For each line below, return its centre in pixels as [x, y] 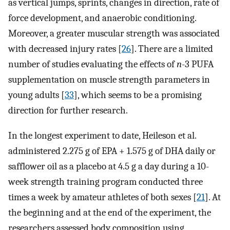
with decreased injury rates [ [65, 49]
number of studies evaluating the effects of [92, 64]
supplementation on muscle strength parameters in [109, 80]
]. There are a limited [172, 49]
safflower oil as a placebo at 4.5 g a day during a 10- [109, 166]
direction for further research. [68, 111]
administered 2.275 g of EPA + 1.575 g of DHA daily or [112, 151]
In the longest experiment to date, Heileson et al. [102, 135]
